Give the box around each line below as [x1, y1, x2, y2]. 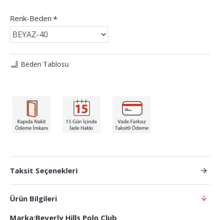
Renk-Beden [10, 13, 52, 24]
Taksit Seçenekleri [10, 165, 78, 176]
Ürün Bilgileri [10, 193, 57, 204]
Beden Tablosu [21, 59, 69, 69]
